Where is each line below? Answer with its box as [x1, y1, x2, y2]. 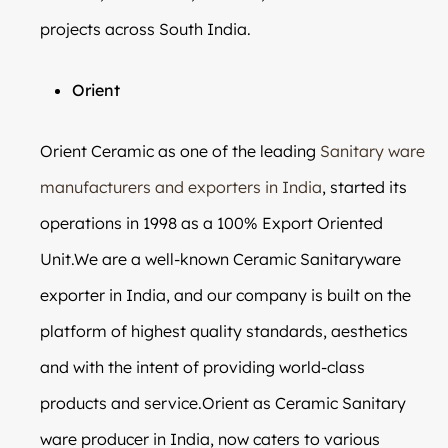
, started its [322, 176, 407, 197]
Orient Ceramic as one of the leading [40, 140, 320, 161]
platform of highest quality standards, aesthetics [40, 320, 408, 341]
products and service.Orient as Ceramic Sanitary [40, 392, 406, 413]
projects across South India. [40, 18, 251, 39]
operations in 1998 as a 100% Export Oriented [40, 212, 383, 233]
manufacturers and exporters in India [40, 176, 322, 197]
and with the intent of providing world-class [40, 356, 365, 377]
